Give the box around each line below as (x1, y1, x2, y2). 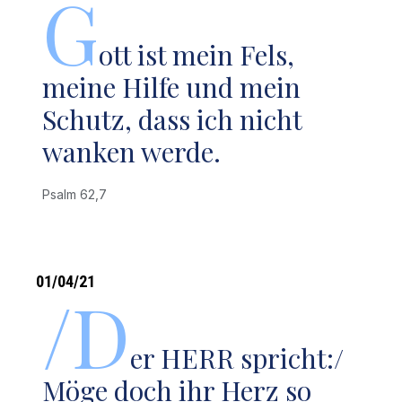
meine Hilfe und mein (42, 69, 301, 105)
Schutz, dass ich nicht (42, 101, 302, 137)
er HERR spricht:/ (130, 340, 345, 376)
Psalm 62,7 (42, 187, 115, 202)
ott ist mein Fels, (99, 37, 295, 73)
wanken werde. (42, 134, 222, 170)
